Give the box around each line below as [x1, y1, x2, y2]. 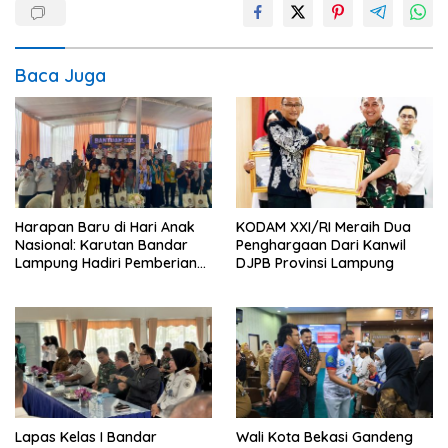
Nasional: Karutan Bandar [15, 235, 188, 254]
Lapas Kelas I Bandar [15, 427, 157, 446]
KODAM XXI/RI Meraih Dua [236, 217, 411, 236]
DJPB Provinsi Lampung [236, 253, 394, 272]
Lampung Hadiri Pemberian [15, 253, 197, 272]
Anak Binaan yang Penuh [15, 289, 181, 308]
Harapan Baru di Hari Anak [15, 217, 195, 236]
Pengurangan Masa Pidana [15, 271, 195, 290]
